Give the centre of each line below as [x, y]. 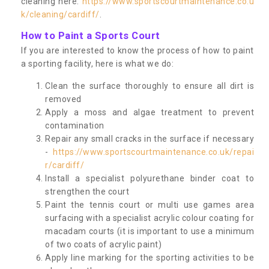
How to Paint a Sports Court [91, 35]
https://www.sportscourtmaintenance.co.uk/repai [153, 152]
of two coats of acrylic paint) [103, 244]
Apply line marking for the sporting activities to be [150, 257]
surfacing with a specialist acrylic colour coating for [150, 218]
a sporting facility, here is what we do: [97, 63]
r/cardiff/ [65, 165]
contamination [75, 125]
